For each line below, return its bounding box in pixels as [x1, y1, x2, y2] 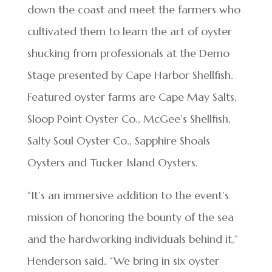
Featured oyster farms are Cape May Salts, [27, 89, 237, 104]
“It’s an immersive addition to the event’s [27, 188, 229, 202]
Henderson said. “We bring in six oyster [27, 253, 219, 268]
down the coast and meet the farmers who [27, 2, 240, 16]
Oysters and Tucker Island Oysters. [27, 155, 198, 169]
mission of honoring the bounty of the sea [27, 209, 234, 224]
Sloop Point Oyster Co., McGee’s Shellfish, [27, 111, 231, 126]
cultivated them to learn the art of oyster [27, 24, 232, 38]
